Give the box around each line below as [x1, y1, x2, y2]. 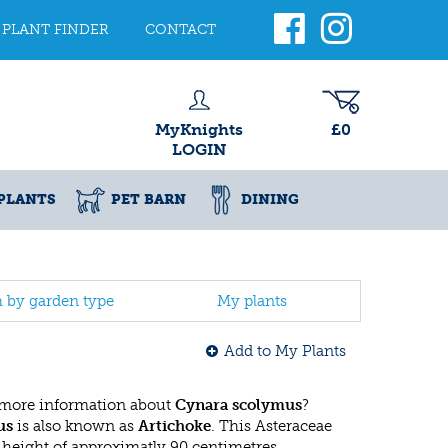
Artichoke [138, 417, 211, 435]
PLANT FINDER [2, 21, 109, 38]
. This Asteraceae [211, 417, 332, 435]
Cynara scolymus [175, 396, 302, 414]
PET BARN [111, 191, 186, 208]
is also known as [13, 417, 138, 435]
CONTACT [145, 21, 216, 38]
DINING [241, 191, 299, 208]
